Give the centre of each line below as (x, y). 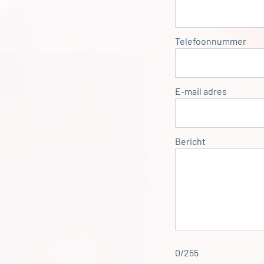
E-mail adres (201, 91)
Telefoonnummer (211, 41)
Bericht (190, 141)
